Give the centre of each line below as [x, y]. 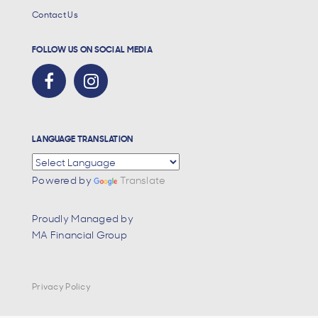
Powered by [63, 180]
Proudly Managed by [83, 218]
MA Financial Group [80, 234]
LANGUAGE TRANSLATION [83, 138]
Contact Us [55, 15]
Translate [143, 180]
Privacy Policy [61, 286]
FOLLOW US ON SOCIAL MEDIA [92, 49]
